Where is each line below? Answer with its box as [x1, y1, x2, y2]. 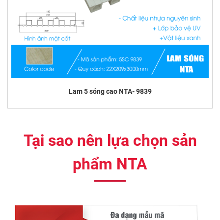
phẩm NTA [73, 155, 147, 174]
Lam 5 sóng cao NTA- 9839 [68, 87, 152, 95]
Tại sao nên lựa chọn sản [23, 131, 197, 150]
